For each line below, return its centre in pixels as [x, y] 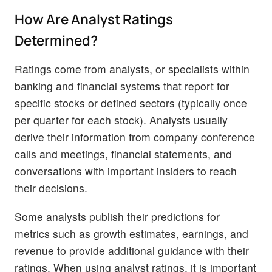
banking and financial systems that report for [122, 86]
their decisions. [51, 188]
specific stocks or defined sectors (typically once [131, 103]
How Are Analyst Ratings [94, 19]
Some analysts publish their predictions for [117, 217]
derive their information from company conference [135, 137]
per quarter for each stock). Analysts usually [121, 120]
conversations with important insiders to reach [126, 171]
